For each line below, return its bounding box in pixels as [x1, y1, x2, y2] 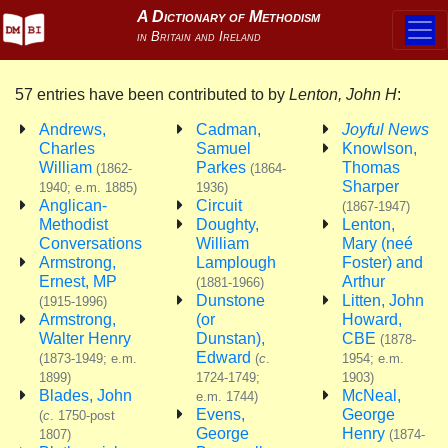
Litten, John [341, 292, 424, 309]
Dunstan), [196, 330, 265, 347]
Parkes [196, 159, 250, 176]
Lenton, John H [289, 86, 397, 103]
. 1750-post [50, 408, 115, 423]
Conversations [39, 235, 142, 252]
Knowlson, [341, 140, 417, 157]
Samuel [196, 140, 251, 157]
